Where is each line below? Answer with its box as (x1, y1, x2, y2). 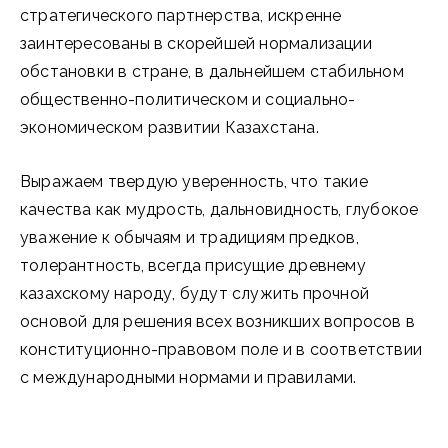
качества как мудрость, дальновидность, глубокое (20, 200, 419, 219)
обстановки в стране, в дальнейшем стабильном (20, 62, 404, 81)
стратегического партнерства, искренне (20, 6, 342, 25)
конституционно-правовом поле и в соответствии (20, 340, 423, 359)
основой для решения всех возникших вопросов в (20, 312, 416, 331)
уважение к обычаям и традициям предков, (20, 228, 359, 247)
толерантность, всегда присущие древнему (20, 256, 366, 275)
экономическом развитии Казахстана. (20, 118, 319, 137)
